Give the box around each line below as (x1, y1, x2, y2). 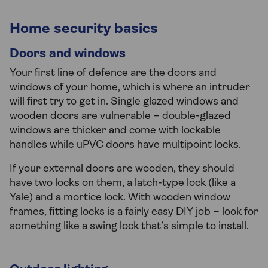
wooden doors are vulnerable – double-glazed (10, 111, 231, 123)
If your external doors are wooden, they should (10, 163, 234, 175)
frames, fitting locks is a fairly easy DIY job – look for (10, 206, 258, 218)
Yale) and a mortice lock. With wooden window (10, 192, 230, 204)
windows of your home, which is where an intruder (10, 82, 250, 94)
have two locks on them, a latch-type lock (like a (10, 178, 236, 190)
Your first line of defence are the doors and (10, 68, 217, 80)
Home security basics (10, 22, 158, 37)
